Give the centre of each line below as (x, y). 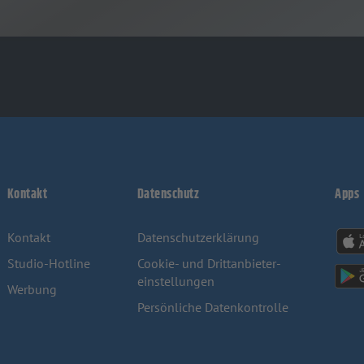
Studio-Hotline (48, 263)
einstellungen (175, 281)
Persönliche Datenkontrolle (212, 307)
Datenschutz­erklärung (198, 237)
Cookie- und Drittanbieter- (209, 263)
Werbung (32, 289)
